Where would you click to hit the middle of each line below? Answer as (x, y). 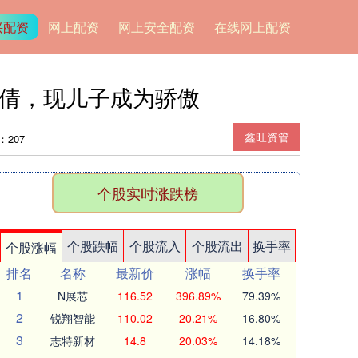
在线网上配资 (252, 27)
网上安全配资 (156, 27)
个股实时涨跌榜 (148, 193)
